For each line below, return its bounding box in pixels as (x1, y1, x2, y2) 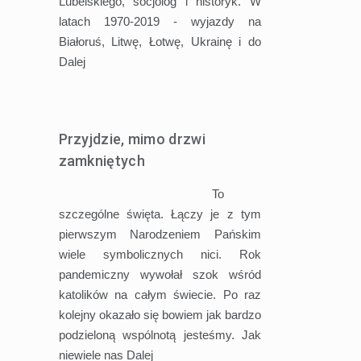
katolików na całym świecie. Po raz (58, 287, 262, 301)
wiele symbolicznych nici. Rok (58, 247, 262, 261)
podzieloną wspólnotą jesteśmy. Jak (58, 327, 262, 342)
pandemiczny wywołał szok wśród (58, 267, 262, 281)
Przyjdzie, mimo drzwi (58, 130, 205, 147)
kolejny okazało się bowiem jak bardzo (58, 307, 262, 322)
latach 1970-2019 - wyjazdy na (58, 14, 262, 28)
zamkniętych (58, 151, 145, 169)
